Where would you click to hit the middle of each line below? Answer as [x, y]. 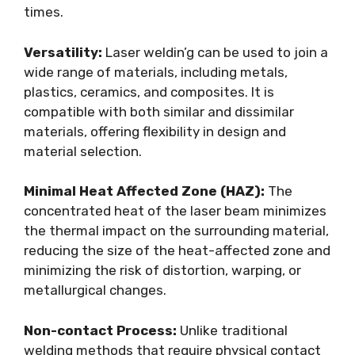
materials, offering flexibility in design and [155, 131]
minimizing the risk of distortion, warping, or [162, 270]
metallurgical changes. [95, 290]
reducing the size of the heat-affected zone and [177, 250]
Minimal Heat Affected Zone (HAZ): [144, 191]
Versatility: [63, 52]
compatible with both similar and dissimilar [159, 111]
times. [44, 12]
